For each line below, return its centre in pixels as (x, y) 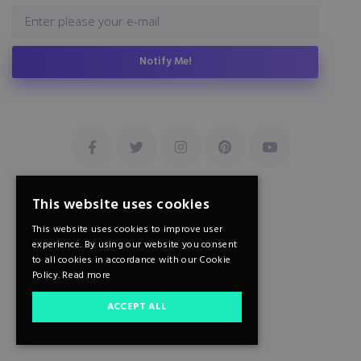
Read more (87, 276)
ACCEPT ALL (137, 307)
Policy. (48, 276)
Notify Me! (166, 62)
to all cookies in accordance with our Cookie (132, 260)
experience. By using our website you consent (135, 245)
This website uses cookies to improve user (128, 230)
